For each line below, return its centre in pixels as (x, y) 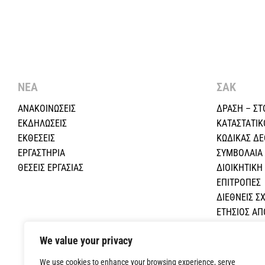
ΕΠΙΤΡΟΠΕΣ (239, 183)
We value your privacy (86, 240)
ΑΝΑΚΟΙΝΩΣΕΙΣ (47, 109)
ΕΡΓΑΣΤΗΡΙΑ (41, 153)
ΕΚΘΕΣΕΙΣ (36, 138)
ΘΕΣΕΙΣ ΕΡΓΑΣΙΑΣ (51, 168)
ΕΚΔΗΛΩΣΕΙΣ (42, 124)
